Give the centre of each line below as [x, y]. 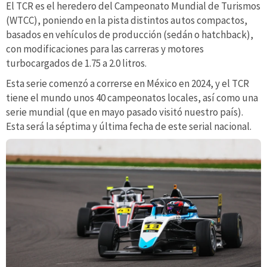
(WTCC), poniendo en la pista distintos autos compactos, [127, 20]
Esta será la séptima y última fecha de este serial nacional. [129, 126]
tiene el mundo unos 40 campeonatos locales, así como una [132, 97]
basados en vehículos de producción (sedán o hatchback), [130, 34]
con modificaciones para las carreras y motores [105, 49]
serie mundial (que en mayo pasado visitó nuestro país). [125, 112]
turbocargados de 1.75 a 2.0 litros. [76, 63]
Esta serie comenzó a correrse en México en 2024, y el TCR [128, 83]
